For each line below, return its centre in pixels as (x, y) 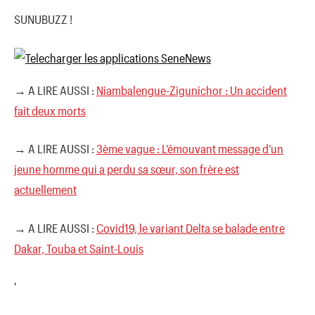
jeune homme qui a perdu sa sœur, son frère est (127, 169)
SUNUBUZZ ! (43, 19)
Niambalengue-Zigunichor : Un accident (192, 90)
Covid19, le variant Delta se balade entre (191, 227)
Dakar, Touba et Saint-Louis (79, 248)
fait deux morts (50, 110)
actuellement (45, 189)
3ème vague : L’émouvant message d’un (190, 149)
